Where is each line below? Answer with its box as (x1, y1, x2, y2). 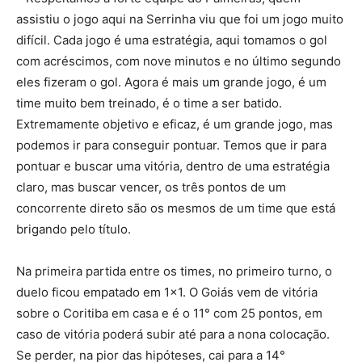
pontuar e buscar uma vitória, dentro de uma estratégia (16, 158, 330, 175)
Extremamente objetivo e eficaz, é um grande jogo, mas (16, 116, 333, 133)
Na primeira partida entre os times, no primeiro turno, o (16, 263, 332, 280)
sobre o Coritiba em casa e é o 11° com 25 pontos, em (16, 305, 322, 322)
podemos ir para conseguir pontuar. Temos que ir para (16, 137, 326, 154)
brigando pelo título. (16, 221, 134, 238)
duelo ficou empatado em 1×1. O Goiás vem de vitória (16, 284, 318, 301)
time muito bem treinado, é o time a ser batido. (16, 95, 282, 112)
